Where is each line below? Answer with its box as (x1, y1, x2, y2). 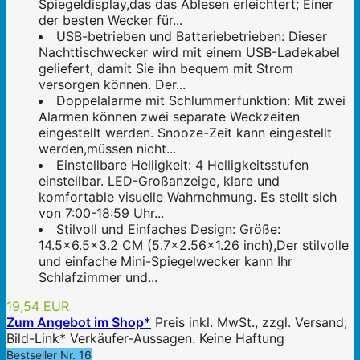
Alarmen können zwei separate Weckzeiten (39, 108, 300, 125)
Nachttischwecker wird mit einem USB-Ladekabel (39, 43, 340, 60)
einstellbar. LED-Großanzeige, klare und (39, 172, 280, 189)
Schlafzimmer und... (39, 268, 157, 285)
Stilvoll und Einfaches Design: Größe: (56, 220, 280, 237)
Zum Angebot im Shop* (6, 313, 151, 330)
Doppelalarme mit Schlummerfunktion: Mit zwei (56, 92, 346, 108)
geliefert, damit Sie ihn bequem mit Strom (39, 59, 293, 76)
